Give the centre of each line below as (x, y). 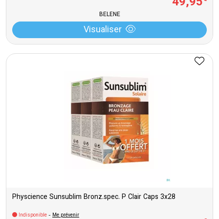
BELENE (109, 15)
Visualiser (103, 30)
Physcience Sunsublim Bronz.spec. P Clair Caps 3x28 (94, 197)
